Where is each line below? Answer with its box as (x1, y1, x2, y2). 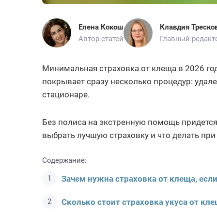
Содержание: (42, 156, 87, 165)
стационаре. (42, 90, 90, 100)
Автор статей (78, 34, 124, 44)
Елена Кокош (78, 23, 123, 32)
